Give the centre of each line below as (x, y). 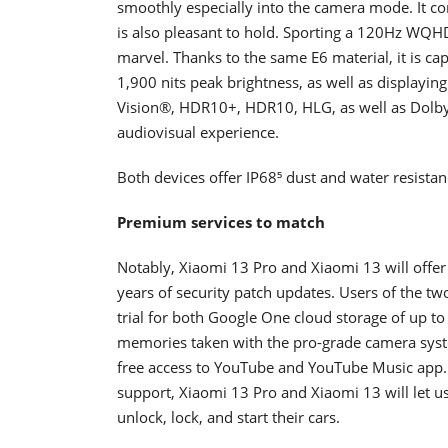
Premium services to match (221, 221)
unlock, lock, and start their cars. (232, 416)
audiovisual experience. (202, 131)
